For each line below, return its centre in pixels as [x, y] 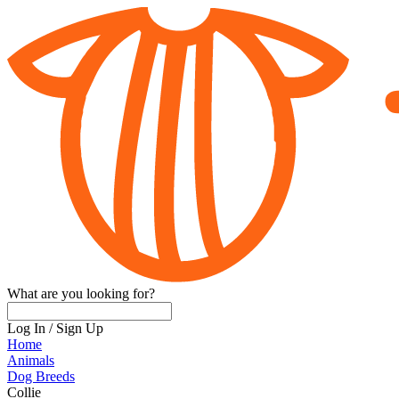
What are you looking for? [81, 294]
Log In [26, 329]
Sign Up [80, 329]
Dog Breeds [41, 377]
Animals [31, 361]
